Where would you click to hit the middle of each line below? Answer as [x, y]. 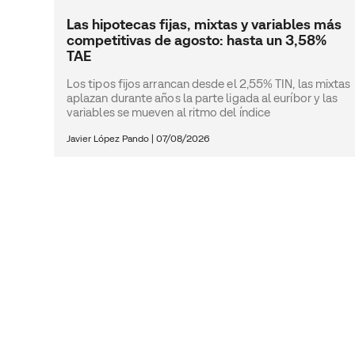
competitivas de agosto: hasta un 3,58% [197, 40]
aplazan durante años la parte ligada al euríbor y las [202, 97]
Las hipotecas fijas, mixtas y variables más [204, 24]
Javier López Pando [109, 138]
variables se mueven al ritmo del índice [169, 112]
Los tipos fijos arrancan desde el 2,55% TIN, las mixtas [209, 83]
